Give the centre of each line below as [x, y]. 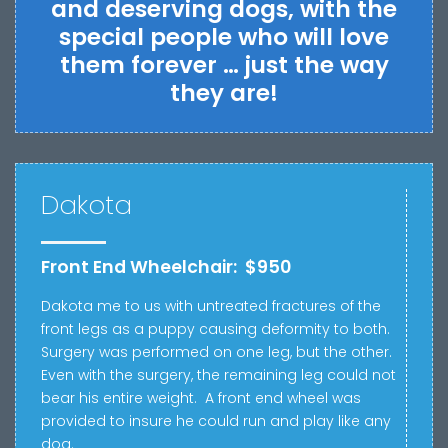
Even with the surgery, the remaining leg [184, 375]
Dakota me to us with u [123, 306]
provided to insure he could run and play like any [216, 421]
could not [361, 375]
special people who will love [224, 36]
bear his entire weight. [119, 398]
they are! [224, 92]
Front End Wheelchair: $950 [166, 266]
